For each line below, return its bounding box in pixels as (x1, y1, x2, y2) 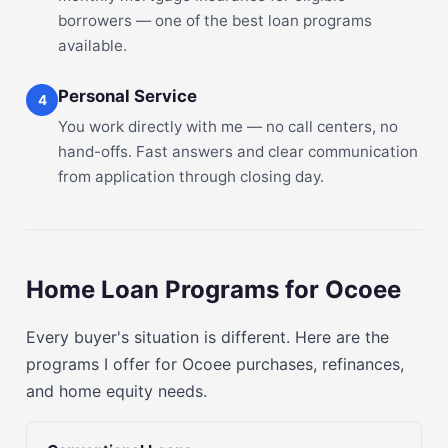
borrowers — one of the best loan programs (58, 11, 372, 30)
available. (58, 36, 127, 55)
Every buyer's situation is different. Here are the (26, 327, 389, 347)
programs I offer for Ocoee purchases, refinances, (26, 354, 404, 374)
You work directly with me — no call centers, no (58, 117, 398, 136)
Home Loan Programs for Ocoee (26, 275, 401, 304)
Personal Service (58, 86, 197, 106)
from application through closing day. (58, 167, 324, 186)
